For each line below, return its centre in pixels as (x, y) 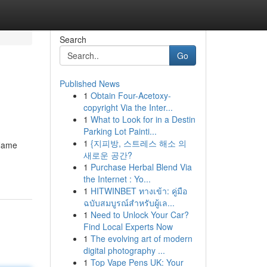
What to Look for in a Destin (143, 119)
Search (73, 39)
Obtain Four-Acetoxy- (131, 95)
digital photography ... (124, 250)
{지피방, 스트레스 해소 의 (138, 143)
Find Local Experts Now (128, 226)
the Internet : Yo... (117, 179)
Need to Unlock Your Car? (139, 215)
